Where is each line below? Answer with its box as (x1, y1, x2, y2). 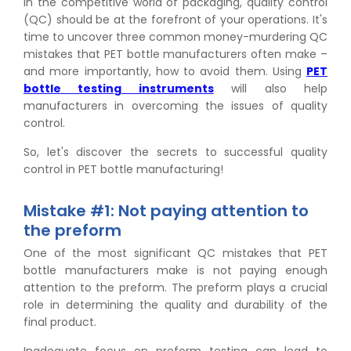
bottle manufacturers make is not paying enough (24, 262, 327, 278)
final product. (24, 313, 100, 330)
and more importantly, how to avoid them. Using (24, 63, 306, 79)
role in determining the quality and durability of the (24, 296, 327, 313)
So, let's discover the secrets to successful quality (24, 143, 327, 160)
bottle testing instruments (24, 80, 214, 96)
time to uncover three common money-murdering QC (24, 28, 327, 45)
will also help (213, 80, 328, 96)
